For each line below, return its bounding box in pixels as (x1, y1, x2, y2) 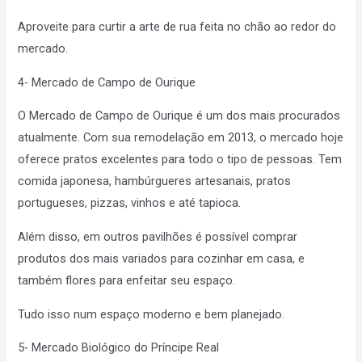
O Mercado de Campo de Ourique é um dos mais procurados (18, 108, 341, 124)
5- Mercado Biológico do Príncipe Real (18, 340, 220, 356)
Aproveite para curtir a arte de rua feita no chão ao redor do (18, 19, 337, 35)
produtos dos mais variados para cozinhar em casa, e (18, 250, 305, 266)
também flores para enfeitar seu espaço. (18, 272, 236, 288)
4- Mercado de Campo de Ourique (18, 74, 196, 90)
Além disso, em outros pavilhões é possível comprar (18, 229, 298, 244)
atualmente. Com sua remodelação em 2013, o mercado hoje (18, 130, 344, 145)
